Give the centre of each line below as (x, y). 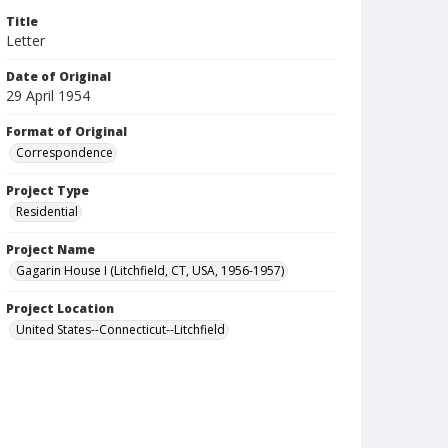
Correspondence (64, 152)
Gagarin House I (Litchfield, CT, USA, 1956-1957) (150, 270)
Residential (47, 211)
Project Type (47, 190)
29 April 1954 (48, 95)
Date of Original (58, 76)
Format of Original (66, 131)
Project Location (60, 308)
